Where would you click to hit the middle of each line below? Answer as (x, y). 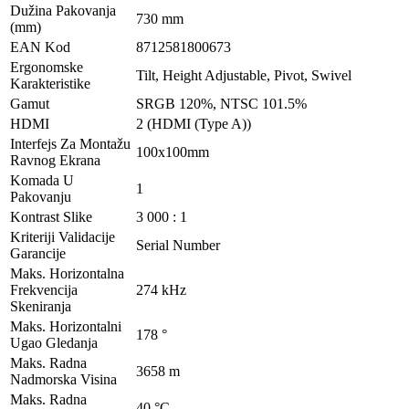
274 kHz (161, 289)
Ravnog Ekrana (55, 160)
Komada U (42, 180)
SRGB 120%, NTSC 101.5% (221, 103)
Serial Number (178, 245)
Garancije (38, 253)
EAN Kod (40, 47)
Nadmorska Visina (63, 379)
